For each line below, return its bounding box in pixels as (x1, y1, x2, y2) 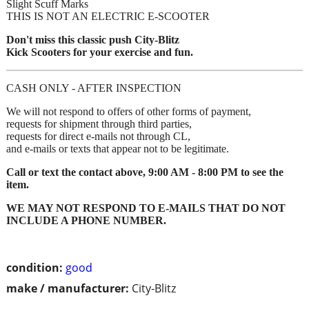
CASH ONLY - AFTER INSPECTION (6, 81, 181, 94)
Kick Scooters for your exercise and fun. (6, 46, 193, 58)
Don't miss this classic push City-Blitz (6, 33, 179, 46)
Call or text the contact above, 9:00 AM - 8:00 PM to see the (6, 166, 283, 178)
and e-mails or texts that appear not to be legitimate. (6, 142, 229, 154)
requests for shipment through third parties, (6, 117, 192, 130)
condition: (6, 259, 63, 275)
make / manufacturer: (6, 280, 129, 296)
